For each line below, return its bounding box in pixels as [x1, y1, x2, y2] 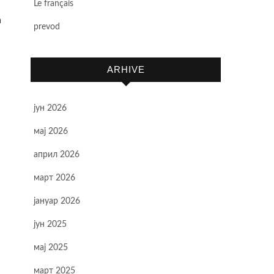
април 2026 [34, 150, 80, 159]
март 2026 [34, 174, 75, 182]
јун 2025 [34, 220, 67, 229]
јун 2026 [34, 104, 67, 113]
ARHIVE [106, 64, 145, 75]
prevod [34, 23, 60, 31]
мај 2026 [34, 127, 68, 136]
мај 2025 [34, 243, 68, 252]
